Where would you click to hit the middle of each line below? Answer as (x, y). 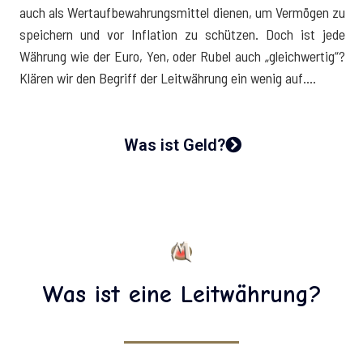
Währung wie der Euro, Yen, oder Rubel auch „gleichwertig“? (182, 56)
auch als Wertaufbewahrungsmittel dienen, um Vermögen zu (182, 12)
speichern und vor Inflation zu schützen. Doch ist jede (182, 34)
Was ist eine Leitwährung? (181, 294)
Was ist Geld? (175, 145)
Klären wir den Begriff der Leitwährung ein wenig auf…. (168, 77)
